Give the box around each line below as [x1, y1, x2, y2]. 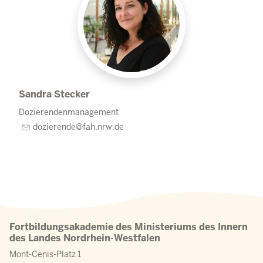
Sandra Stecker [19, 88, 90, 100]
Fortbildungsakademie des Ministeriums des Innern [9, 220, 248, 233]
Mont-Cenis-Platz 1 [9, 248, 81, 259]
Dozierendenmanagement [19, 107, 119, 117]
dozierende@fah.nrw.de [33, 122, 124, 132]
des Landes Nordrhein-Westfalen [9, 231, 160, 244]
